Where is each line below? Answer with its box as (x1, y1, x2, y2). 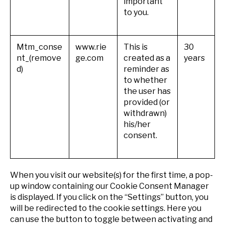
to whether (124, 75, 167, 85)
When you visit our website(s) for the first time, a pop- (10, 170, 213, 180)
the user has (124, 86, 171, 96)
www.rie (75, 42, 106, 52)
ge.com (75, 53, 103, 63)
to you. (124, 7, 149, 17)
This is (124, 42, 148, 52)
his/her (124, 119, 151, 129)
